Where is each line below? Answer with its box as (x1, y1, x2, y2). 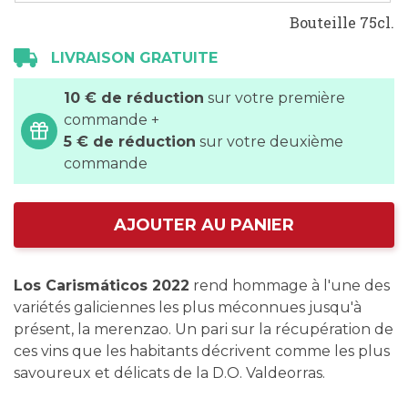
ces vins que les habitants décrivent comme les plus (14, 342, 390, 360)
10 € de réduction (64, 89, 204, 107)
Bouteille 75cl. (290, 13, 394, 32)
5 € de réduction (64, 133, 196, 150)
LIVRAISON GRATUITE (51, 49, 218, 66)
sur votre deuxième (196, 133, 343, 150)
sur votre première (204, 89, 345, 107)
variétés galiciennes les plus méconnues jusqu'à (14, 299, 362, 316)
